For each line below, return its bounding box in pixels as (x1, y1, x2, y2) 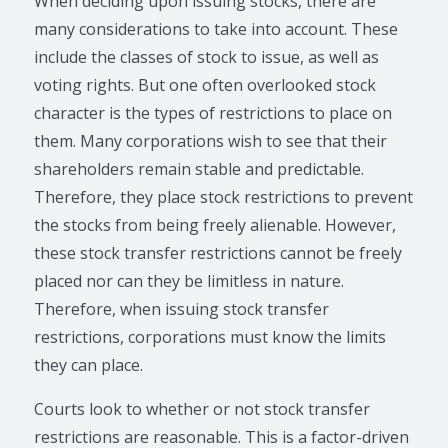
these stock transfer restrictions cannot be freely (34, 242, 403, 264)
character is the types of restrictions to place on (34, 102, 393, 124)
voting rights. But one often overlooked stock (34, 74, 377, 96)
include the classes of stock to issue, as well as (34, 46, 380, 68)
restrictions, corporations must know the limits (34, 326, 387, 348)
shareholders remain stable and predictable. (34, 158, 365, 180)
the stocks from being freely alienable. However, (34, 214, 397, 236)
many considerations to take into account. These (34, 18, 399, 40)
